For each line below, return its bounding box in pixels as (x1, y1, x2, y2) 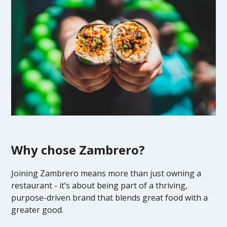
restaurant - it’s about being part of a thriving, (11, 179, 188, 191)
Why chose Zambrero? (11, 141, 145, 158)
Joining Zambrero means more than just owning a (11, 167, 202, 179)
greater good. (11, 204, 64, 215)
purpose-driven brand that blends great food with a (11, 192, 208, 203)
